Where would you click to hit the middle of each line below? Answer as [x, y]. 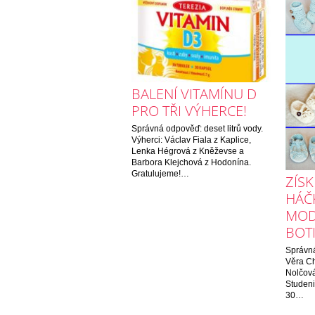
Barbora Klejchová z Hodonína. [191, 162]
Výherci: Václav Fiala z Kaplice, [191, 140]
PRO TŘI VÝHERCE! [189, 110]
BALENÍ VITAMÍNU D [194, 94]
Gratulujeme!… [160, 173]
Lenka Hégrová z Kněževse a [188, 151]
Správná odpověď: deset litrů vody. [197, 128]
